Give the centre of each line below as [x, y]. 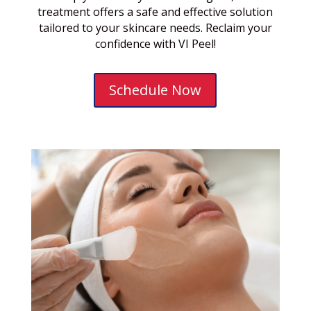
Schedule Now [155, 90]
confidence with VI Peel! [155, 43]
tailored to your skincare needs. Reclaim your [155, 27]
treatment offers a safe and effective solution [155, 11]
